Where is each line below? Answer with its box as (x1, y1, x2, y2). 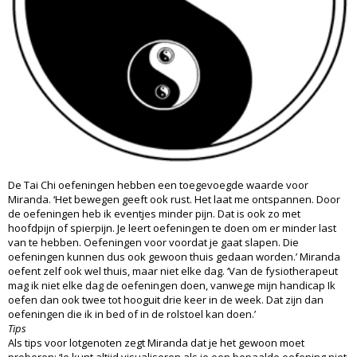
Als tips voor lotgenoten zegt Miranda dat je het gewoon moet (8, 335, 304, 350)
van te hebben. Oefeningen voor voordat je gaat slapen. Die (8, 234, 299, 249)
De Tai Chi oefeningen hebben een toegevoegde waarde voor (8, 177, 308, 192)
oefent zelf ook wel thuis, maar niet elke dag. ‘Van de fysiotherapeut (8, 263, 338, 278)
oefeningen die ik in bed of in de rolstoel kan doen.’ (8, 306, 256, 321)
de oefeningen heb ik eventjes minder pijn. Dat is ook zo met (8, 206, 300, 221)
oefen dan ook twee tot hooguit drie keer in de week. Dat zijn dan (8, 292, 324, 307)
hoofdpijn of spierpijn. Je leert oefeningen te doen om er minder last (8, 220, 336, 235)
